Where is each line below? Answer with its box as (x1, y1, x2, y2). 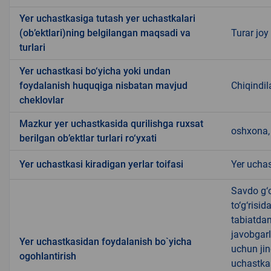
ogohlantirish (19, 250, 76, 263)
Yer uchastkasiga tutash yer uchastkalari (19, 13, 195, 25)
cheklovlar (19, 94, 64, 106)
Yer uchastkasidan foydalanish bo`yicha (19, 236, 192, 248)
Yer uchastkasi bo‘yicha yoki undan (19, 65, 171, 77)
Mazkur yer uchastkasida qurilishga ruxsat (19, 118, 203, 130)
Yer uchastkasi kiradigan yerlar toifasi (19, 158, 183, 171)
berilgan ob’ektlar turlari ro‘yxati (19, 132, 157, 145)
